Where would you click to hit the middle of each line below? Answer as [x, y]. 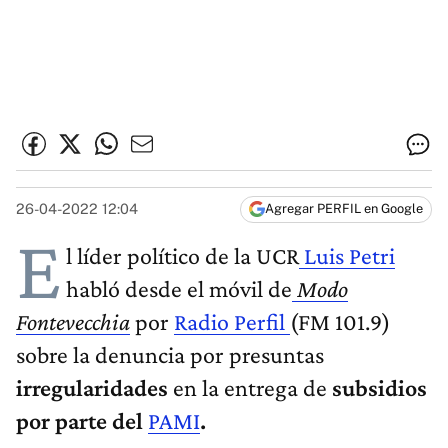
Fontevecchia [73, 322]
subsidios [379, 388]
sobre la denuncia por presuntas [170, 355]
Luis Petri [349, 256]
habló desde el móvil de [179, 289]
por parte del [82, 421]
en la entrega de [252, 388]
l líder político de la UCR [182, 256]
